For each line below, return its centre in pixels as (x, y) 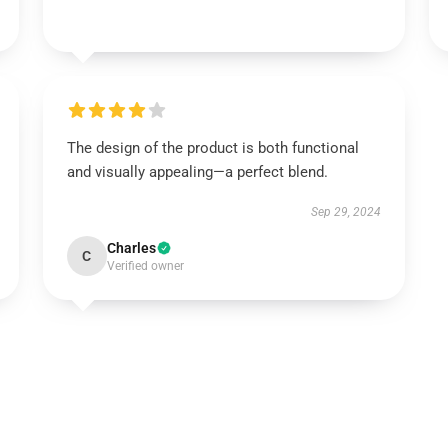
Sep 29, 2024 (346, 212)
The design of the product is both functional (212, 148)
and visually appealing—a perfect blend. (197, 172)
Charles (131, 248)
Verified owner (145, 266)
